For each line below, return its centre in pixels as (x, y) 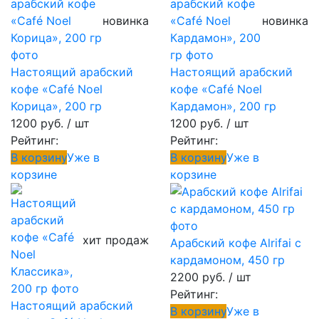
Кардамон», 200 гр (223, 106)
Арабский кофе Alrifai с (236, 243)
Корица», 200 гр (56, 106)
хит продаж (116, 240)
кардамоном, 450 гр (228, 260)
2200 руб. (198, 277)
